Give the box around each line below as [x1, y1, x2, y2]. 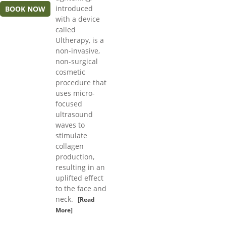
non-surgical [55, 56, 98, 67]
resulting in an [55, 162, 105, 173]
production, [55, 152, 94, 162]
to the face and [55, 184, 106, 194]
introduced [55, 4, 93, 14]
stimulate [55, 131, 87, 141]
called [55, 25, 76, 35]
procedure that [55, 78, 106, 88]
